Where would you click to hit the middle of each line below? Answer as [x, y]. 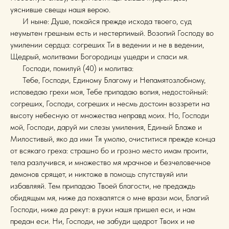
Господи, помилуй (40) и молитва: [72, 68]
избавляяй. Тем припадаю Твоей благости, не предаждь [103, 186]
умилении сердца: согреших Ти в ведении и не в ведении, [107, 44]
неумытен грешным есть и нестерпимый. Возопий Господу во [112, 33]
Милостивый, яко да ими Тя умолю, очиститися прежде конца [113, 139]
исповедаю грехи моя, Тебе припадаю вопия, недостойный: [109, 91]
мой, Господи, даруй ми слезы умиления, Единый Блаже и [106, 127]
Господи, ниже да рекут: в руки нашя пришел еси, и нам [103, 209]
